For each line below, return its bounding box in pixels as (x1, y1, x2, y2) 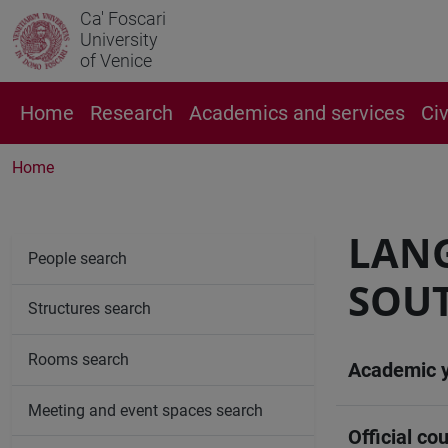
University (80, 29, 158, 50)
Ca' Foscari (80, 8, 166, 29)
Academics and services (189, 101, 405, 125)
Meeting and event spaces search (28, 400, 263, 420)
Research (90, 101, 173, 125)
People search (28, 248, 127, 268)
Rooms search (28, 349, 129, 369)
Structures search (28, 299, 151, 319)
